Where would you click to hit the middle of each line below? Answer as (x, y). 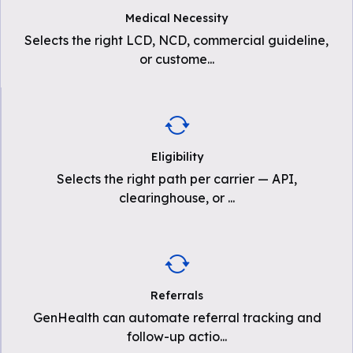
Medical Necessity (176, 18)
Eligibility (177, 157)
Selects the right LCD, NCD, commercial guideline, (176, 40)
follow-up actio (173, 336)
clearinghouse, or (173, 198)
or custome (173, 59)
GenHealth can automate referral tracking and (177, 318)
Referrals (177, 295)
